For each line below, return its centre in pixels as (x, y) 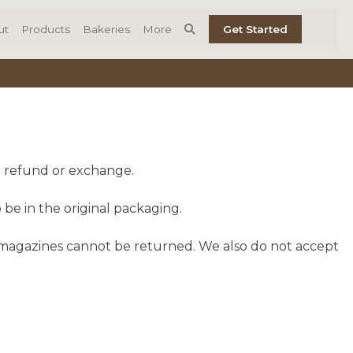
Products (46, 30)
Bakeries (107, 30)
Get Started (255, 30)
